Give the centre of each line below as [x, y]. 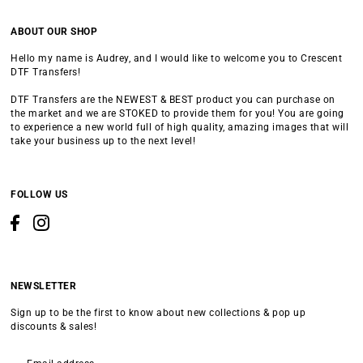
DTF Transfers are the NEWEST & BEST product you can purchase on [173, 100]
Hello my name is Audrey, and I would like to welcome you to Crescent [177, 59]
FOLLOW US [39, 195]
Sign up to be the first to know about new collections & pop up [158, 312]
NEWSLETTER [44, 286]
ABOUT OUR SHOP [54, 32]
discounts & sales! [54, 326]
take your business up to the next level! [103, 141]
